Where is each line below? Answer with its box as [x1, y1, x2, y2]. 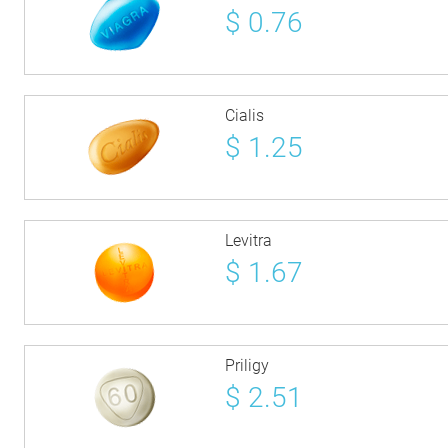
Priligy [225, 356, 270, 375]
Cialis [225, 106, 265, 125]
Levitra [225, 231, 273, 250]
